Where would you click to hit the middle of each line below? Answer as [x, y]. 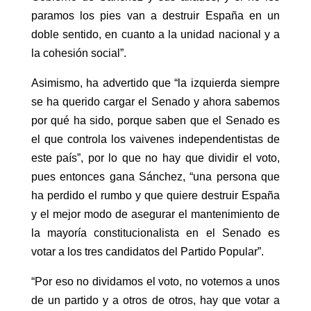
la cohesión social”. [78, 53]
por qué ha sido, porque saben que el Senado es [155, 120]
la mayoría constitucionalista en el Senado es [155, 233]
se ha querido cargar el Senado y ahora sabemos [155, 101]
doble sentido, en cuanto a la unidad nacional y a [155, 34]
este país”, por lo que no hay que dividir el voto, [155, 158]
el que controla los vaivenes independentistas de [155, 139]
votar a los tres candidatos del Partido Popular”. [147, 251]
